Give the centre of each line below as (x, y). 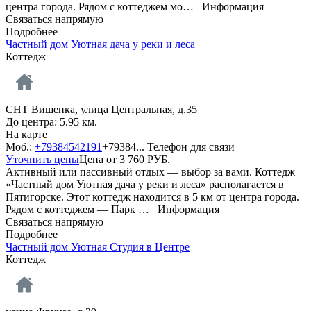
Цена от (99, 159)
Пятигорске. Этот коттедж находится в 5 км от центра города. (152, 196)
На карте (26, 134)
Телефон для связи (191, 146)
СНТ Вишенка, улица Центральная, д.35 (103, 109)
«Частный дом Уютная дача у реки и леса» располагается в (145, 184)
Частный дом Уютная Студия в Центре (98, 246)
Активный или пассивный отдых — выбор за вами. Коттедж (150, 171)
